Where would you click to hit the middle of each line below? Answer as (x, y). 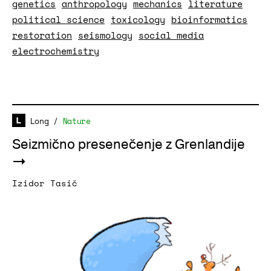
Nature (77, 121)
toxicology (138, 19)
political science (58, 19)
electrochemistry (56, 51)
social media (171, 35)
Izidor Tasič (45, 183)
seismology (105, 35)
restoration (42, 35)
